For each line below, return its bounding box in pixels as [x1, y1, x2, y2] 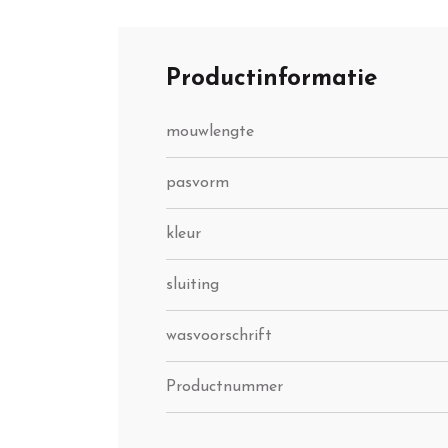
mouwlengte [166, 124, 254, 141]
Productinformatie [166, 67, 377, 92]
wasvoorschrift [166, 328, 272, 345]
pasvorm [166, 175, 229, 192]
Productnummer [166, 379, 283, 396]
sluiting [166, 277, 219, 294]
